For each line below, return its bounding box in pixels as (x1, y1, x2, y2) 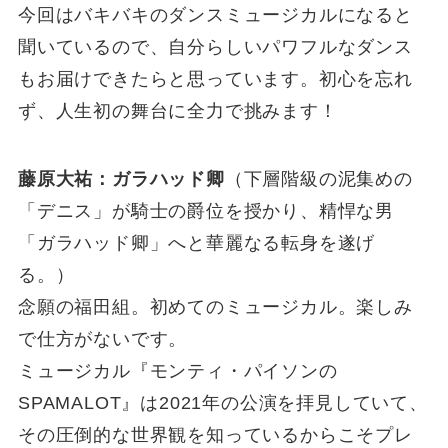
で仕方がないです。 (17, 328, 188, 349)
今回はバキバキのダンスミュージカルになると (17, 4, 413, 25)
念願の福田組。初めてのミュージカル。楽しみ (17, 296, 413, 317)
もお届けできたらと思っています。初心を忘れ (17, 68, 413, 89)
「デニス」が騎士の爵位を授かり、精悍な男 (17, 200, 395, 221)
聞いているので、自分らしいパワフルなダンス (17, 36, 413, 57)
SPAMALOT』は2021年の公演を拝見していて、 (17, 392, 428, 413)
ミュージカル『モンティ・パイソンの (17, 360, 338, 381)
